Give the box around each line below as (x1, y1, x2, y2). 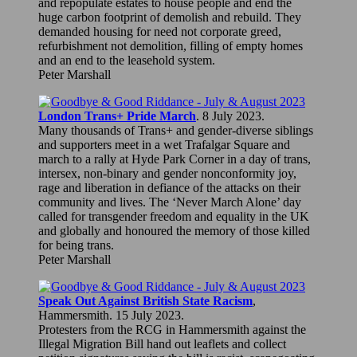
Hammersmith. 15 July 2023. (38, 308, 184, 322)
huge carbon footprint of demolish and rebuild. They (38, 10, 301, 24)
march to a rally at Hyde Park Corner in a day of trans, (38, 151, 311, 166)
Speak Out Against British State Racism (38, 293, 253, 308)
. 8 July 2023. (196, 108, 265, 123)
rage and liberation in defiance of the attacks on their (38, 180, 300, 194)
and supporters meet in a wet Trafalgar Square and (38, 137, 290, 151)
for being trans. (38, 237, 114, 252)
